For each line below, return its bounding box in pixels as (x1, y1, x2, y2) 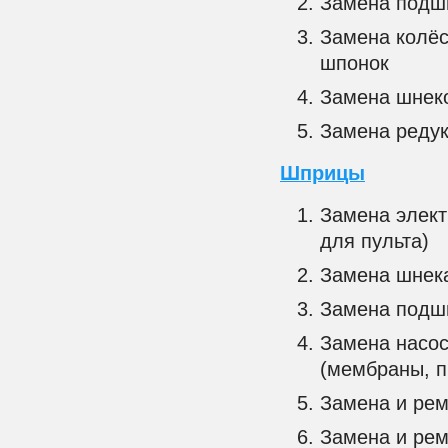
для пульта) (320, 230, 429, 253)
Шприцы (280, 162, 365, 185)
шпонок (320, 52, 389, 75)
